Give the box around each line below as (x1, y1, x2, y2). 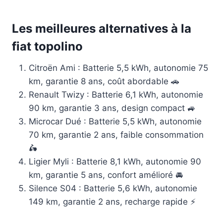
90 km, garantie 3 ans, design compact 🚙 (29, 103, 196, 113)
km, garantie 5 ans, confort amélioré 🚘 (29, 170, 183, 180)
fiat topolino (12, 39, 83, 54)
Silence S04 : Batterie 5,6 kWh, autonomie (29, 183, 197, 194)
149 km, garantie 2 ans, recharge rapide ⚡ (29, 197, 196, 207)
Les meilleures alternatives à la (12, 21, 191, 36)
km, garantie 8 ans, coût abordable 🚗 (29, 76, 179, 87)
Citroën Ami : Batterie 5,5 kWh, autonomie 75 (29, 63, 208, 73)
